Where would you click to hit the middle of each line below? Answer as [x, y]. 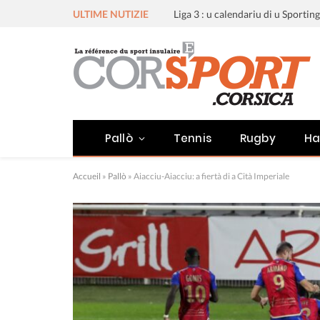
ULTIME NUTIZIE [111, 14]
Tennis [192, 138]
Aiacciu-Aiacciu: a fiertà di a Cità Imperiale [211, 176]
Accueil [87, 176]
